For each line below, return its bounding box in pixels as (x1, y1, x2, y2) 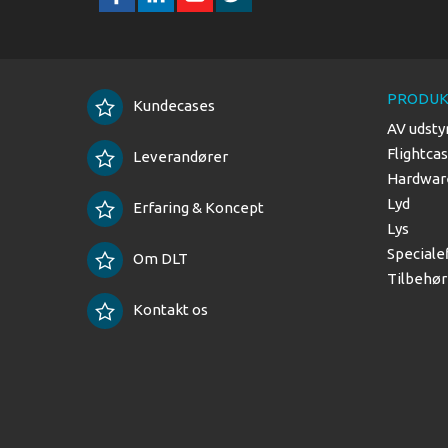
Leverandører (133, 147, 228, 165)
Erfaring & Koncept (133, 198, 264, 216)
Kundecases (133, 96, 215, 114)
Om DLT (133, 249, 188, 267)
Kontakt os (133, 300, 208, 318)
